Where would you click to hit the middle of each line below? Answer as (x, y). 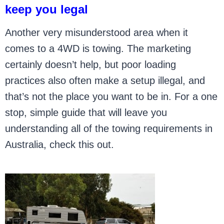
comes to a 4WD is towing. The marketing (98, 48)
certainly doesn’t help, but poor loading (91, 64)
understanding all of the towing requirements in (109, 128)
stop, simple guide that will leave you (86, 112)
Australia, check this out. (60, 144)
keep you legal (47, 9)
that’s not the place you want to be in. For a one (111, 96)
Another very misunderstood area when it (97, 32)
